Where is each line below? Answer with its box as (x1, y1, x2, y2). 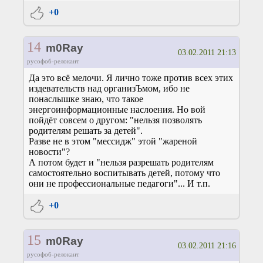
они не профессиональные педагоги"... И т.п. (29, 178, 210, 189)
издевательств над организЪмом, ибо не (29, 83, 190, 94)
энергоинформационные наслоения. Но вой (29, 104, 205, 115)
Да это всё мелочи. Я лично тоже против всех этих (29, 73, 233, 83)
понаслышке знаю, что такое (29, 94, 143, 104)
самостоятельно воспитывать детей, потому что (29, 168, 220, 178)
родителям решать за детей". (29, 126, 143, 136)
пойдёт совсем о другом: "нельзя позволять (29, 115, 202, 126)
